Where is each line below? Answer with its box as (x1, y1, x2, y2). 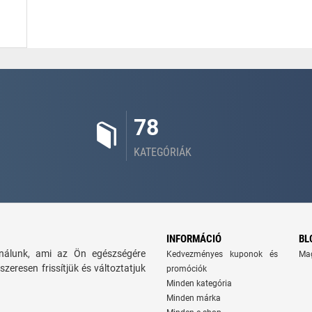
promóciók (166, 264, 207, 274)
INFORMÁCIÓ (166, 233, 221, 245)
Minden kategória (166, 279, 232, 288)
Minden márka (166, 293, 221, 303)
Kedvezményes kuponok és (166, 249, 278, 259)
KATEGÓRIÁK (134, 146, 192, 159)
